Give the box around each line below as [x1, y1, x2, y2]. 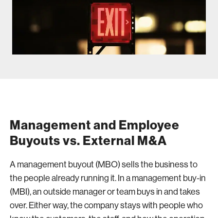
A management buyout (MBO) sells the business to [10, 159, 198, 169]
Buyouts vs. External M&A [10, 133, 167, 148]
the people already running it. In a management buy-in [10, 173, 206, 183]
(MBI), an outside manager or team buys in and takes [10, 186, 200, 197]
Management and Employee [10, 117, 180, 133]
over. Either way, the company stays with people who [10, 200, 203, 210]
